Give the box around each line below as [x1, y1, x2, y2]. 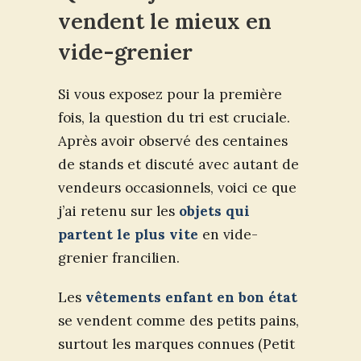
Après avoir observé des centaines [58, 131, 288, 150]
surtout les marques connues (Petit [58, 334, 295, 353]
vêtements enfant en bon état [85, 288, 297, 306]
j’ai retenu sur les [58, 201, 179, 220]
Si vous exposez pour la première [58, 85, 282, 103]
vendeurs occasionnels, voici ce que [58, 178, 297, 197]
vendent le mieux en [58, 6, 272, 35]
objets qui [179, 201, 250, 220]
